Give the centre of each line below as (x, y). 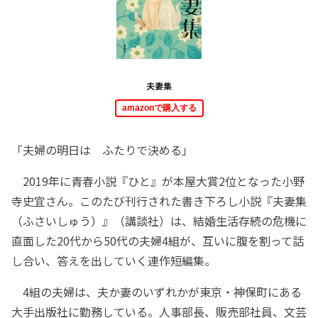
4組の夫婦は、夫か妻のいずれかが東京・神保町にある (157, 291)
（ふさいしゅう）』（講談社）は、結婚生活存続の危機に (159, 220)
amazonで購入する (159, 108)
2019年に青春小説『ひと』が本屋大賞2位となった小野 (158, 181)
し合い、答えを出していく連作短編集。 (114, 260)
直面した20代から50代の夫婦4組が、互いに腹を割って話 (158, 240)
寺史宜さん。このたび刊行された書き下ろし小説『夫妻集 (159, 201)
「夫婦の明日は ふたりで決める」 (102, 149)
